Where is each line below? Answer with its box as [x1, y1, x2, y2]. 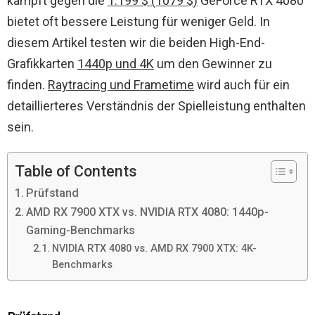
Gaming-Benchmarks [26, 223, 136, 237]
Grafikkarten [7, 56, 77, 71]
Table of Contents [15, 162, 137, 180]
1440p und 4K [77, 56, 154, 71]
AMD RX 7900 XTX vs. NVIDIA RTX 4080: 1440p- [26, 205, 269, 219]
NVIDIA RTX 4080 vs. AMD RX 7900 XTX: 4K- [51, 241, 257, 255]
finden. [7, 77, 48, 92]
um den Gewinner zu [154, 56, 272, 71]
